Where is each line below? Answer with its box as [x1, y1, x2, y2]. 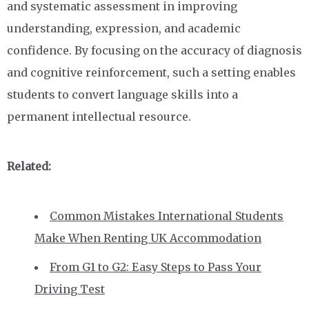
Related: [7, 159, 51, 174]
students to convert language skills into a [7, 88, 238, 102]
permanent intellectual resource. [7, 110, 191, 124]
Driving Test [34, 282, 105, 297]
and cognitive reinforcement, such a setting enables [7, 66, 296, 80]
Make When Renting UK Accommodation [34, 231, 261, 246]
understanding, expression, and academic [7, 21, 241, 36]
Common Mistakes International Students [50, 209, 283, 223]
